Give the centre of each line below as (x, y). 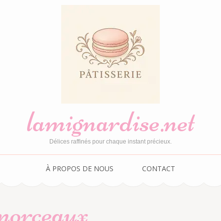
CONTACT (159, 168)
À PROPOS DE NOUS (80, 168)
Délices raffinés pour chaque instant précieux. (110, 142)
